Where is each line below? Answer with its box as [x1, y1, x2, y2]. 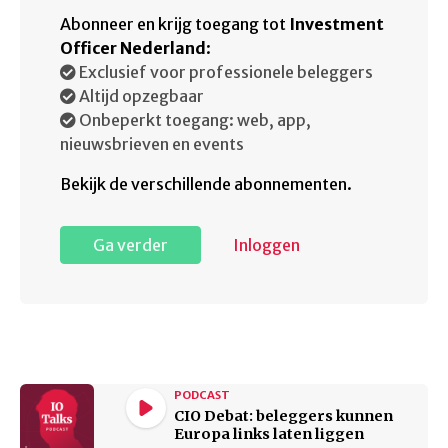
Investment [289, 14, 384, 34]
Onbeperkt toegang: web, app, [76, 110, 311, 130]
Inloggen [233, 235, 300, 255]
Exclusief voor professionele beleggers [76, 62, 373, 82]
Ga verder [93, 235, 168, 255]
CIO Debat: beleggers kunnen [174, 407, 393, 425]
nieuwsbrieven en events [60, 134, 244, 154]
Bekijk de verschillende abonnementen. [60, 174, 352, 194]
